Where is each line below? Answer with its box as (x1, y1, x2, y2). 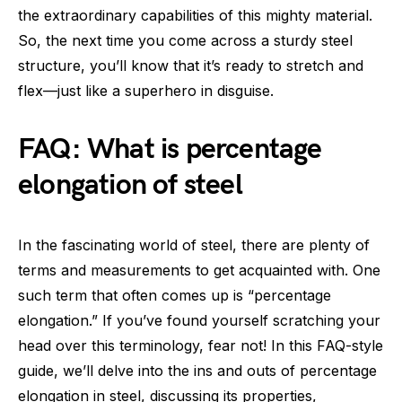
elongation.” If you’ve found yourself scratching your (18, 311, 380, 329)
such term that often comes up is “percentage (18, 286, 331, 304)
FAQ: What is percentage (18, 132, 322, 167)
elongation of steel (18, 168, 242, 203)
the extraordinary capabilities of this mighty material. (18, 6, 372, 24)
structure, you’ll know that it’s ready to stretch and (18, 57, 363, 74)
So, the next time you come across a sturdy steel (18, 31, 353, 49)
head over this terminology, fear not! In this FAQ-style (18, 336, 383, 354)
